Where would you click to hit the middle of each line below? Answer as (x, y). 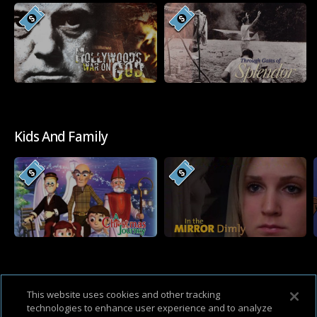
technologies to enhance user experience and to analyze (150, 308)
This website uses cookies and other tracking (124, 294)
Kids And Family (61, 136)
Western (39, 291)
